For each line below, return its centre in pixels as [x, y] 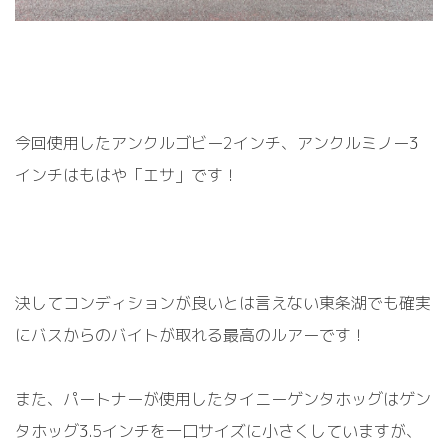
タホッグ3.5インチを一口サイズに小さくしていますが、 [218, 431]
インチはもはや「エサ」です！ [127, 175]
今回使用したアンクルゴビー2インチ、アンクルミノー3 [217, 143]
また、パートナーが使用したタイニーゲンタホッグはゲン [223, 399]
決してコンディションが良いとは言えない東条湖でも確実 [223, 303]
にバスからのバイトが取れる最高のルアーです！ [191, 335]
